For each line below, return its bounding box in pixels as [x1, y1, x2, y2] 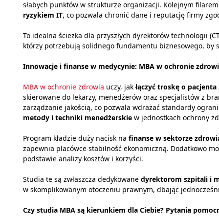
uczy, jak [104, 82, 135, 92]
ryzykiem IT [23, 10, 63, 20]
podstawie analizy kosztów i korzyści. [23, 154, 143, 164]
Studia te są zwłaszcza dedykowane [23, 175, 141, 184]
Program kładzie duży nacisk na [23, 133, 129, 143]
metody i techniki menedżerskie [23, 113, 132, 123]
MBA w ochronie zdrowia [23, 82, 104, 92]
